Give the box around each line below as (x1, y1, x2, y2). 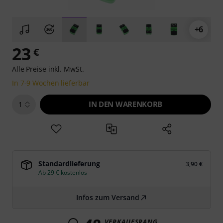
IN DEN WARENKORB (89, 99, 162, 109)
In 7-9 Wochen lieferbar (12, 78, 90, 88)
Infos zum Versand (76, 193, 139, 202)
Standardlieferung (38, 159, 100, 168)
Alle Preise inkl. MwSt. (12, 64, 84, 74)
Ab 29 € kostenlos (38, 168, 87, 177)
